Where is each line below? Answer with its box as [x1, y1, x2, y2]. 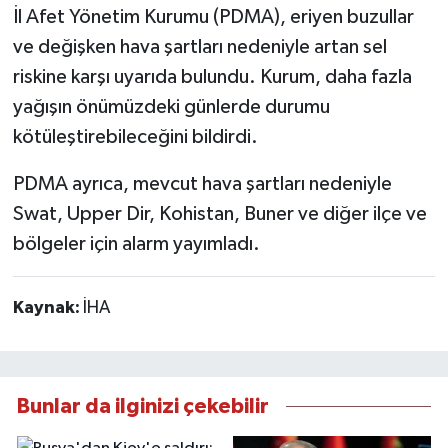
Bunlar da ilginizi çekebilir [17, 395, 269, 417]
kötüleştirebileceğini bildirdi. [12, 126, 258, 147]
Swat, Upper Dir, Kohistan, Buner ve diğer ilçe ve [12, 203, 427, 224]
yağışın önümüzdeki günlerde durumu [12, 96, 330, 117]
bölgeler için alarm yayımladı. [12, 233, 260, 254]
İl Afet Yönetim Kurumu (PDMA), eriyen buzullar [12, 6, 414, 27]
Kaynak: [12, 298, 83, 317]
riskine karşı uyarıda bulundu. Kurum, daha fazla [12, 66, 412, 87]
